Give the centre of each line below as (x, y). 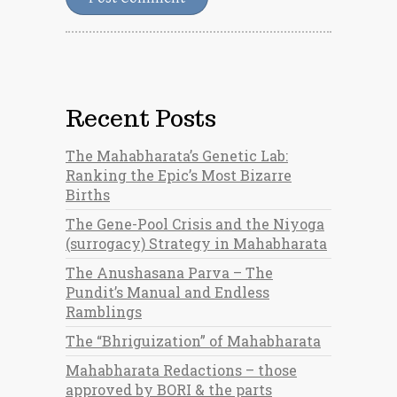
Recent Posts (141, 118)
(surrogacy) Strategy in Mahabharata (196, 243)
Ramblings (104, 311)
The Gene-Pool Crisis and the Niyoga (195, 224)
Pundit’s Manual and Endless (167, 292)
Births (88, 195)
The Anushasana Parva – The (169, 272)
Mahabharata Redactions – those (181, 370)
